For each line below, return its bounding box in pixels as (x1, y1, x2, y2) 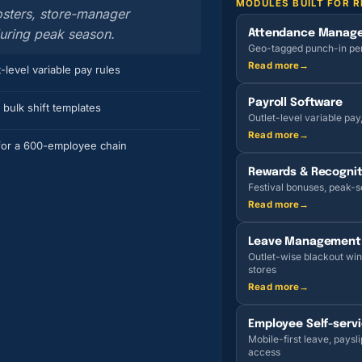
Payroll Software (248, 97, 343, 108)
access (248, 346, 281, 358)
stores (248, 263, 277, 276)
